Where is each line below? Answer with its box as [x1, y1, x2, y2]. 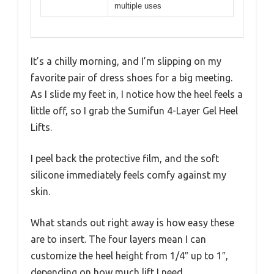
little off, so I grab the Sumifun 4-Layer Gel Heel [31, 105, 238, 117]
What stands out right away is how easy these [31, 217, 234, 229]
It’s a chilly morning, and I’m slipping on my [31, 56, 221, 67]
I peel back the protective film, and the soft [31, 153, 219, 165]
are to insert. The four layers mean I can [31, 234, 206, 245]
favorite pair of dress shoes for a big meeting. [31, 72, 232, 84]
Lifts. [31, 122, 52, 133]
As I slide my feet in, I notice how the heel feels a [31, 89, 243, 100]
